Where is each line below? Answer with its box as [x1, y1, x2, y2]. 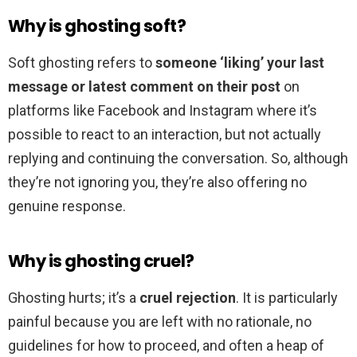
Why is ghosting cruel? [8, 249, 194, 273]
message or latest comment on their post [8, 78, 280, 96]
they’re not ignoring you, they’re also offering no [8, 174, 307, 191]
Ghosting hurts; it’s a [8, 289, 139, 307]
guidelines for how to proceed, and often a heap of [8, 337, 324, 355]
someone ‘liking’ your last [155, 54, 324, 72]
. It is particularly [236, 289, 338, 307]
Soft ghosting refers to [8, 54, 155, 72]
